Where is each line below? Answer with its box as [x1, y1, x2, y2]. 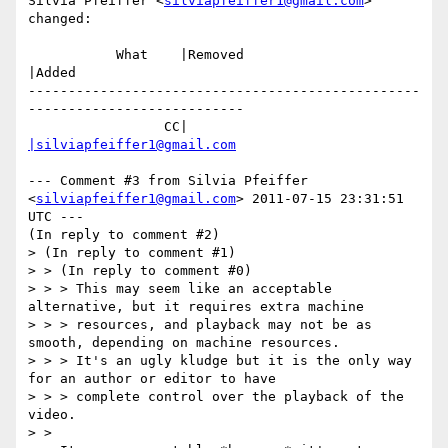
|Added [28, 65, 76, 81]
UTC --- [28, 209, 84, 225]
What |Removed [28, 47, 116, 63]
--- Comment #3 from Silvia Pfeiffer [28, 173, 308, 189]
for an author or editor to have [28, 371, 276, 387]
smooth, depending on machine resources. [28, 335, 340, 351]
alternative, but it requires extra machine [28, 299, 364, 315]
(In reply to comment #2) [28, 227, 220, 243]
